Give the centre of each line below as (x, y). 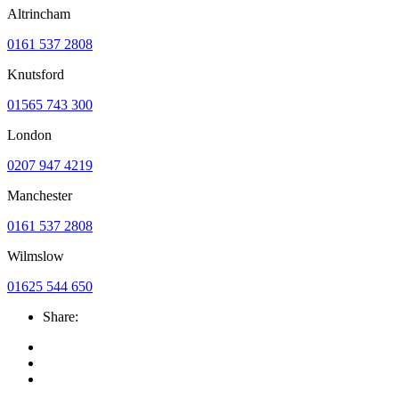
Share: (62, 316)
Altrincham (39, 13)
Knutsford (36, 74)
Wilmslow (36, 256)
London (29, 134)
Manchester (40, 195)
